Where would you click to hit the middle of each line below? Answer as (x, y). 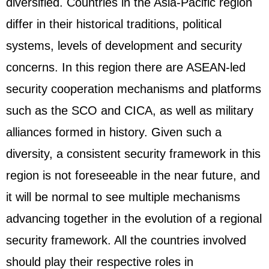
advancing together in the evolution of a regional (134, 219)
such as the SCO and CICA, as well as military (130, 110)
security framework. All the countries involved (126, 240)
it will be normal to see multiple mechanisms (123, 197)
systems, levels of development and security (124, 46)
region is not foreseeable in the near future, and (133, 175)
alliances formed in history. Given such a (114, 132)
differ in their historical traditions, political (114, 24)
